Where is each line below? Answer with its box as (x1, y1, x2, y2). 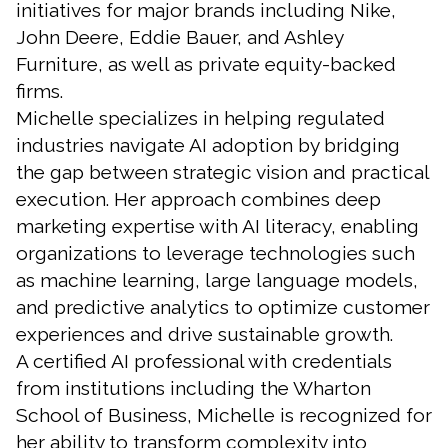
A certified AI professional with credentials (16, 349, 392, 372)
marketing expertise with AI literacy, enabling (16, 214, 419, 237)
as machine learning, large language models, (16, 268, 418, 291)
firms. (16, 79, 63, 102)
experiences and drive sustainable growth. (16, 322, 393, 345)
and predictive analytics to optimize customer (16, 295, 430, 318)
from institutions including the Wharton (16, 376, 371, 399)
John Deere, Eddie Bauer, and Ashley (16, 25, 343, 48)
